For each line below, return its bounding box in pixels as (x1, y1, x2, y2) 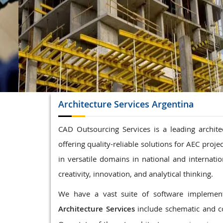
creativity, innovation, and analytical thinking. (58, 169, 213, 179)
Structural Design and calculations (81, 32, 197, 42)
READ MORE (82, 55, 128, 66)
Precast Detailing (81, 17, 138, 27)
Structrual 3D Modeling (81, 2, 160, 12)
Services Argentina (114, 98, 194, 110)
